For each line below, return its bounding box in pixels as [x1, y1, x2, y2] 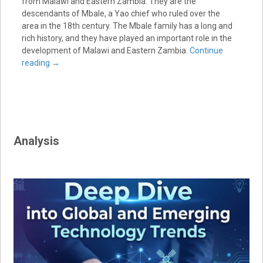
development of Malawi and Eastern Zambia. [21, 45, 190, 55]
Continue [189, 45, 223, 55]
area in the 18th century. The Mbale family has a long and [21, 21, 232, 31]
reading [21, 58, 52, 68]
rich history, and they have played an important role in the [21, 33, 232, 43]
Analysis [14, 133, 60, 148]
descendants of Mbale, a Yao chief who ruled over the [21, 8, 220, 18]
